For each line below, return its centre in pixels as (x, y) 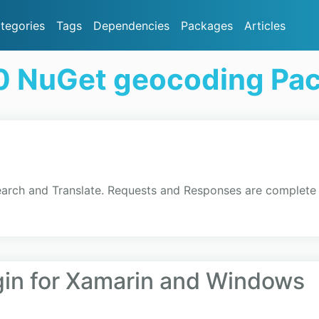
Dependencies (131, 25)
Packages (207, 25)
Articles (265, 25)
